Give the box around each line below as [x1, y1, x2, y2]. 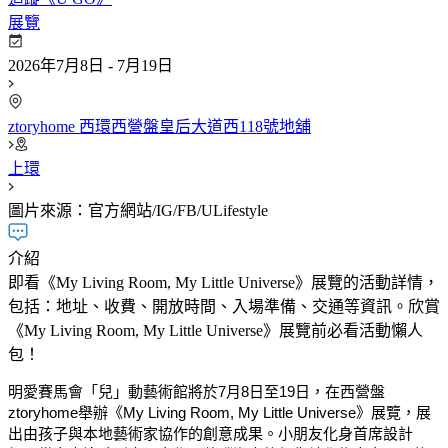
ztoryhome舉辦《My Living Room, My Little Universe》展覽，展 [8, 403, 431, 421]
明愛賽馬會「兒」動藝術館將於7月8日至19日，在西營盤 [8, 382, 385, 400]
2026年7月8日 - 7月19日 [8, 56, 173, 74]
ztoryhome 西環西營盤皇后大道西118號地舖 [8, 117, 311, 135]
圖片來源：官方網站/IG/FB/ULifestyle [8, 201, 268, 219]
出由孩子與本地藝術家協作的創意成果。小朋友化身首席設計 [8, 424, 413, 442]
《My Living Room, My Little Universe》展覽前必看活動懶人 [8, 321, 423, 339]
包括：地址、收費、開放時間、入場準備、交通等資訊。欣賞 [8, 297, 440, 315]
